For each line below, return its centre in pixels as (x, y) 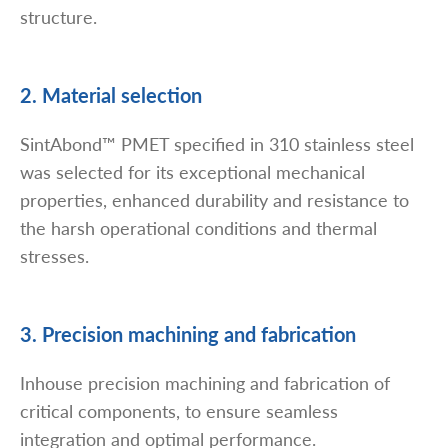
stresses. (54, 256)
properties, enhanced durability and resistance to (214, 200)
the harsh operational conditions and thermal (198, 228)
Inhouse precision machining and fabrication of (205, 383)
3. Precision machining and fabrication (188, 334)
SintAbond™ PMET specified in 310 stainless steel (217, 144)
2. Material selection (111, 95)
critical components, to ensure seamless (179, 411)
